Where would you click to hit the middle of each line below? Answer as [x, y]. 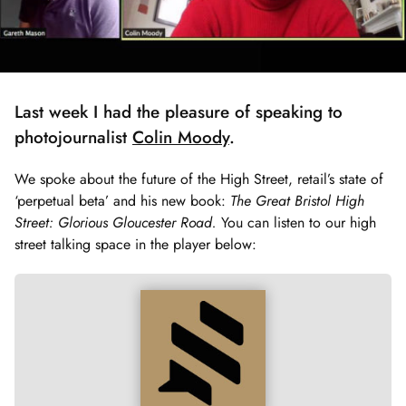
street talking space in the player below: [135, 245]
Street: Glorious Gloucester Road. [118, 223]
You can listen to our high [299, 223]
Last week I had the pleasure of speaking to [179, 112]
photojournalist [73, 138]
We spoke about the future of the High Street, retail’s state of [199, 179]
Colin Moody [181, 138]
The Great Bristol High [297, 201]
